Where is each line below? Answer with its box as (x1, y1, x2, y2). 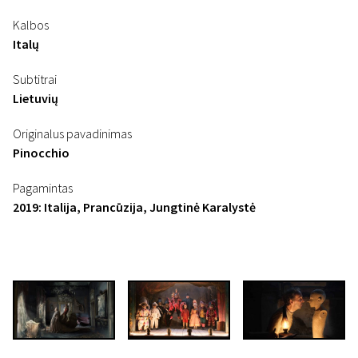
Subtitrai (13, 71, 57, 87)
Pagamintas (13, 180, 73, 196)
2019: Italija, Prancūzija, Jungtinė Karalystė (13, 199, 256, 215)
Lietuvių (13, 90, 58, 106)
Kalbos (13, 17, 49, 33)
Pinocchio (13, 145, 70, 161)
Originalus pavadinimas (13, 125, 132, 141)
